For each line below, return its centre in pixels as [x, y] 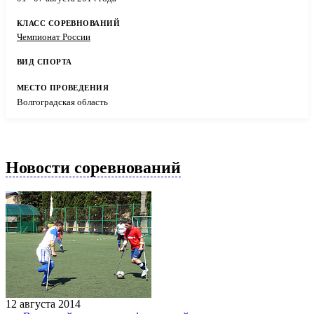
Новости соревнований [93, 168]
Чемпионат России [54, 37]
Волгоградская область [62, 102]
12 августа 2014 [43, 304]
